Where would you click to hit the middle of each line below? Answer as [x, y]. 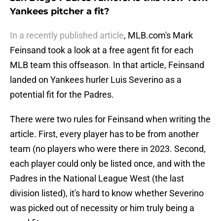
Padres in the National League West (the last [97, 179]
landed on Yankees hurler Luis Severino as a [96, 80]
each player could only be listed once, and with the [108, 164]
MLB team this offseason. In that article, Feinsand [107, 65]
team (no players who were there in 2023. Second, [108, 149]
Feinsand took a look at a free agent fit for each [102, 50]
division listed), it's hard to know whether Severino [107, 193]
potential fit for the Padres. [62, 95]
